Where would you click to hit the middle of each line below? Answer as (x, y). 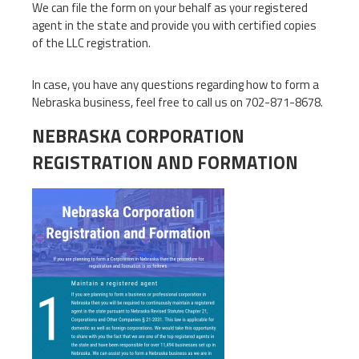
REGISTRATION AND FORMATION (165, 162)
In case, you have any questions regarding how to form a (175, 84)
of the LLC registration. (91, 42)
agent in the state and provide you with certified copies (174, 25)
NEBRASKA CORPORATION (138, 136)
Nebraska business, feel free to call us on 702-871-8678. (177, 102)
